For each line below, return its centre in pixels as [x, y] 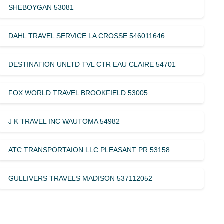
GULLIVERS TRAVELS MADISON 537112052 [81, 178]
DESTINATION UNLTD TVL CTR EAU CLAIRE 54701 [92, 64]
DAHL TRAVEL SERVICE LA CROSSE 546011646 [87, 36]
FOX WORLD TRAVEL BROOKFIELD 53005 [78, 93]
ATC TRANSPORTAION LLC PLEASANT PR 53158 [89, 150]
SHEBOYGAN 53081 [41, 7]
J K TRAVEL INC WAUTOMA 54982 [64, 121]
